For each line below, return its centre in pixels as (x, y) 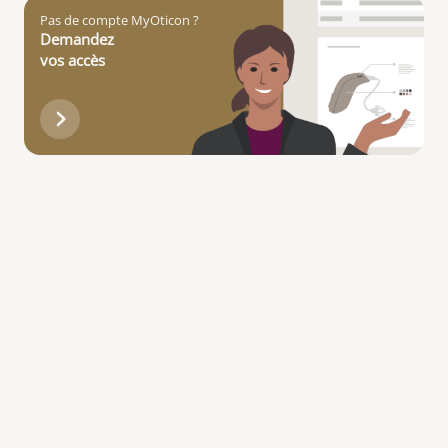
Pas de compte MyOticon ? (119, 20)
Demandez (77, 39)
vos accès (72, 60)
